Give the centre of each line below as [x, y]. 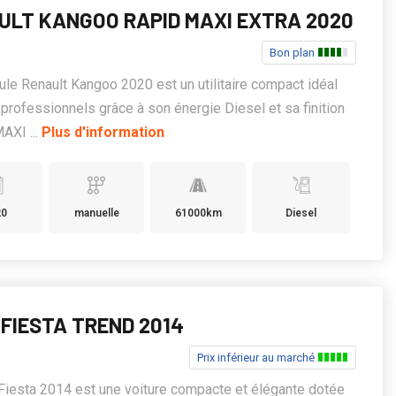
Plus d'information [103, 132]
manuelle [96, 213]
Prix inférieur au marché [257, 358]
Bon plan [293, 53]
